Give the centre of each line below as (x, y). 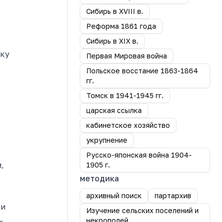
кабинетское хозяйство (128, 125)
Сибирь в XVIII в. (115, 11)
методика (99, 178)
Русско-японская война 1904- (139, 155)
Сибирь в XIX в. (112, 41)
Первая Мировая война (127, 56)
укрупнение (107, 140)
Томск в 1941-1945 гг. (125, 95)
